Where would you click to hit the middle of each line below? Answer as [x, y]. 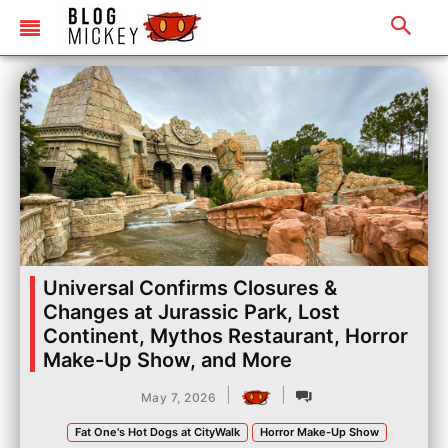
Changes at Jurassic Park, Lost [191, 312]
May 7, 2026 [178, 397]
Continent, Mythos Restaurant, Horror [225, 336]
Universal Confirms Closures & [190, 288]
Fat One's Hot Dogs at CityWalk [157, 432]
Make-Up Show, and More [167, 360]
